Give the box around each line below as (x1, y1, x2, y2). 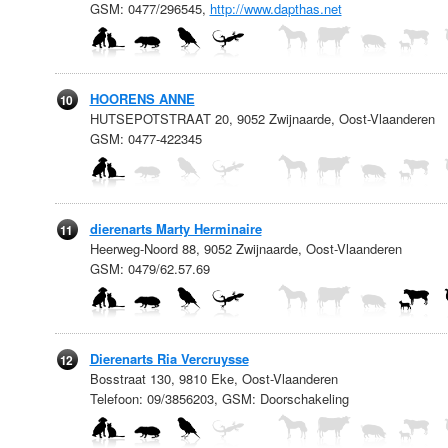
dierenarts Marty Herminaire (89, 219, 262, 238)
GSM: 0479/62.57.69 (89, 259, 210, 278)
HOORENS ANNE (89, 89, 195, 108)
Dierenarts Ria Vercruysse (89, 349, 249, 368)
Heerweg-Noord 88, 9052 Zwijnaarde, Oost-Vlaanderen (89, 239, 402, 258)
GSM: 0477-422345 (89, 129, 202, 148)
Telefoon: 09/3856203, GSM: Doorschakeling (89, 389, 349, 408)
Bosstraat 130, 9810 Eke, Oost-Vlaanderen (89, 369, 338, 388)
